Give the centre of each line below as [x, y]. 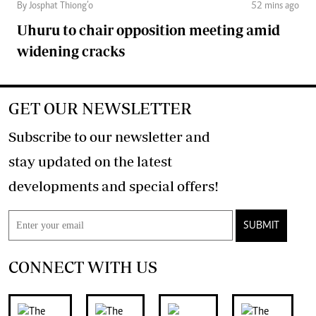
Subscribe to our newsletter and [109, 136]
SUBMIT [261, 225]
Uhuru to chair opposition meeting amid [148, 30]
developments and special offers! [198, 186]
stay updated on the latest [90, 161]
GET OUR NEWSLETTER [100, 108]
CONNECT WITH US [83, 267]
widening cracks [71, 51]
